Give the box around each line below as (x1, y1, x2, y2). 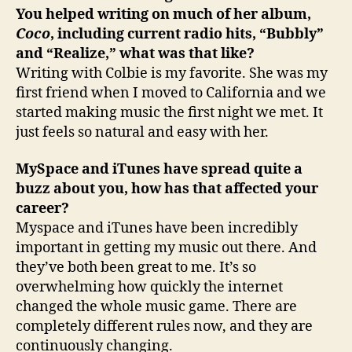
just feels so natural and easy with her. (16, 123, 269, 141)
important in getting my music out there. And (16, 239, 317, 257)
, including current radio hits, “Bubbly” (50, 24, 324, 43)
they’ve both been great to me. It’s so (16, 258, 256, 277)
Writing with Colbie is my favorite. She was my (16, 64, 328, 82)
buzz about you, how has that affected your (16, 180, 318, 198)
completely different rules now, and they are (16, 317, 313, 335)
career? (16, 200, 69, 218)
